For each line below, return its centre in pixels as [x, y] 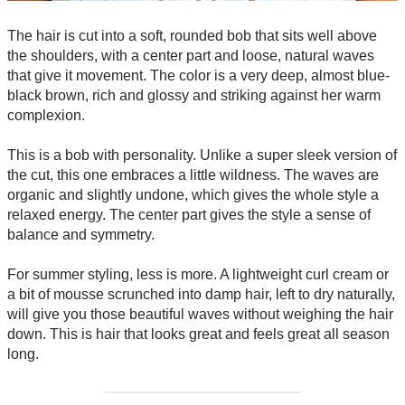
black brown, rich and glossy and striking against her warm [194, 95]
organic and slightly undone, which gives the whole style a [193, 194]
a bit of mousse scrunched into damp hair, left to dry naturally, [201, 294]
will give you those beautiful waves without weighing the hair [200, 314]
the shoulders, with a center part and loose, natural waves [191, 55]
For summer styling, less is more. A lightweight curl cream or [198, 274]
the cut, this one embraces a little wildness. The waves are [193, 174]
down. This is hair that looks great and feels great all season [198, 334]
